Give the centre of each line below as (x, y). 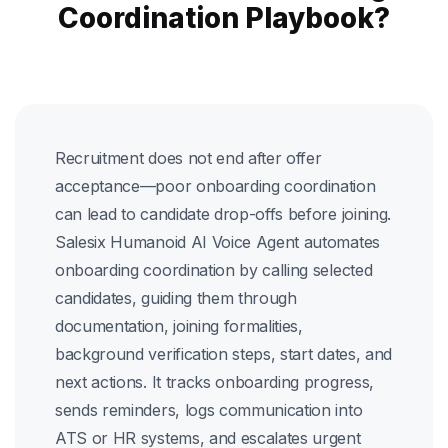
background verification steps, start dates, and (223, 354)
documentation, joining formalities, (179, 326)
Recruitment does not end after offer (188, 158)
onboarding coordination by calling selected (214, 270)
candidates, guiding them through (176, 298)
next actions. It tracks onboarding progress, (214, 382)
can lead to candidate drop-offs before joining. (223, 214)
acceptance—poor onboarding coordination (215, 186)
